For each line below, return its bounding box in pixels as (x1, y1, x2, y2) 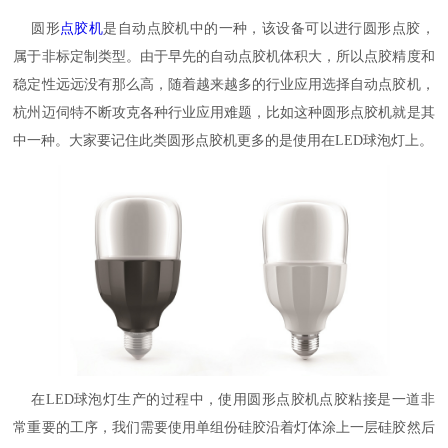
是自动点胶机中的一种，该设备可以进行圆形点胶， (103, 21, 435, 36)
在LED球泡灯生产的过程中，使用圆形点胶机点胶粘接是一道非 (13, 391, 435, 407)
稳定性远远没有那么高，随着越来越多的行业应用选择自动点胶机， (13, 77, 435, 92)
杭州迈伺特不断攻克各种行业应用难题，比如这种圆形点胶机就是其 (13, 105, 435, 120)
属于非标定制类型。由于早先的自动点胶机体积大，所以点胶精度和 (13, 49, 435, 64)
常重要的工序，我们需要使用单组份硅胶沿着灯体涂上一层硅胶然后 (13, 419, 435, 435)
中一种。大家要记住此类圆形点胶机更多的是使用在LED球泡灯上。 (13, 133, 434, 148)
